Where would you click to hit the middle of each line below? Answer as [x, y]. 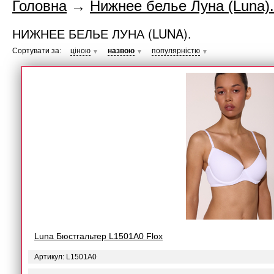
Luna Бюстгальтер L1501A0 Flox [98, 236]
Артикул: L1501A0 [65, 257]
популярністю [176, 51]
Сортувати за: [37, 51]
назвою [121, 51]
